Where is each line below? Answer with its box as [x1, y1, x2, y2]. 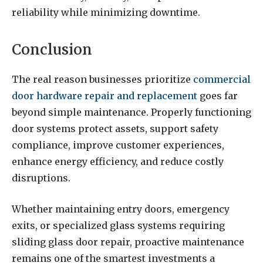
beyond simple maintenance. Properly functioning [12, 106, 251, 119]
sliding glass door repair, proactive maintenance [12, 236, 244, 248]
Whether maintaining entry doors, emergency [12, 203, 230, 215]
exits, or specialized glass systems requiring [12, 220, 225, 232]
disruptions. [12, 172, 70, 184]
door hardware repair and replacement [12, 90, 197, 102]
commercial [193, 73, 251, 86]
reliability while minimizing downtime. [12, 6, 200, 19]
